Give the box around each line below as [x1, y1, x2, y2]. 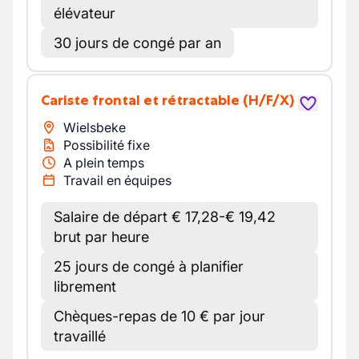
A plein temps [63, 155, 144, 171]
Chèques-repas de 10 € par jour [54, 308, 265, 325]
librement [54, 278, 116, 295]
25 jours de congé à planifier [54, 258, 244, 275]
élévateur [54, 5, 115, 22]
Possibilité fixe [63, 137, 150, 153]
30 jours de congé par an [54, 34, 221, 51]
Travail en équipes [63, 172, 171, 188]
